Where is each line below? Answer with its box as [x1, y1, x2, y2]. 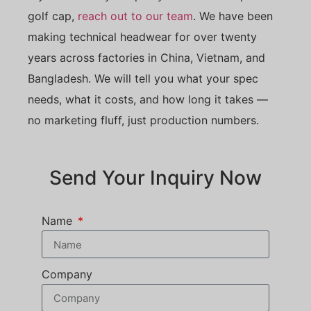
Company [42, 267, 92, 282]
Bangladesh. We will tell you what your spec [28, 72, 258, 86]
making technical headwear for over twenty [28, 30, 257, 44]
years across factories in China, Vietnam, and [28, 51, 265, 65]
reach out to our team [78, 9, 193, 24]
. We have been [193, 9, 273, 24]
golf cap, [28, 9, 78, 24]
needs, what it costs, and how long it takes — [28, 92, 268, 107]
